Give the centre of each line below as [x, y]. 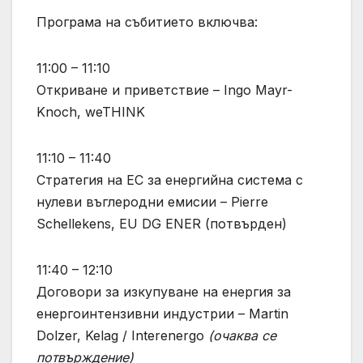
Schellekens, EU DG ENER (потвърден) [162, 224]
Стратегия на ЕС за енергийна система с [170, 180]
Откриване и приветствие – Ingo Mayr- [164, 90]
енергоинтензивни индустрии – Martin [162, 314]
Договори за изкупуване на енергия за [164, 292]
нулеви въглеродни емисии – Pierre [152, 202]
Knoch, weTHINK [91, 112]
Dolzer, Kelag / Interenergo [122, 336]
